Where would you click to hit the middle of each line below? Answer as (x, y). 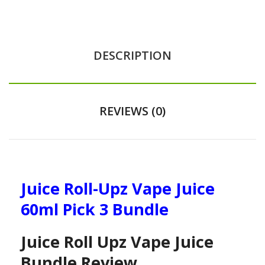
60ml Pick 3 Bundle (95, 209)
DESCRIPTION (132, 55)
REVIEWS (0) (132, 111)
